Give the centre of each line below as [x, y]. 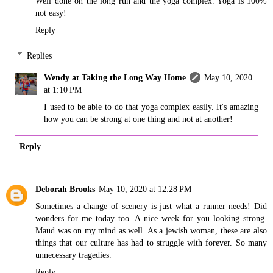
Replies [40, 55]
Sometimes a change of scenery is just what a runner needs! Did [151, 206]
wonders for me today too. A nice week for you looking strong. [151, 218]
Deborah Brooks [65, 189]
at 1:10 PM [63, 89]
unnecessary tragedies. [73, 254]
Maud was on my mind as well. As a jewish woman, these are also [151, 230]
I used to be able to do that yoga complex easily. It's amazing [151, 106]
